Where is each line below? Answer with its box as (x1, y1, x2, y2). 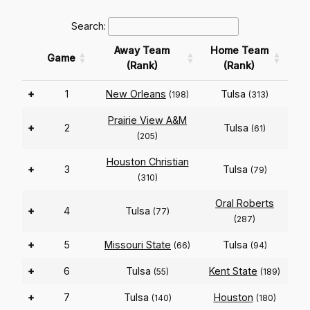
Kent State (209, 265, 257, 277)
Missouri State (104, 239, 171, 251)
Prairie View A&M (108, 114, 187, 127)
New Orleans (106, 88, 166, 100)
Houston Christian (106, 156, 189, 168)
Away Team (114, 44, 170, 57)
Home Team (210, 44, 268, 57)
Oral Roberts (215, 197, 274, 210)
